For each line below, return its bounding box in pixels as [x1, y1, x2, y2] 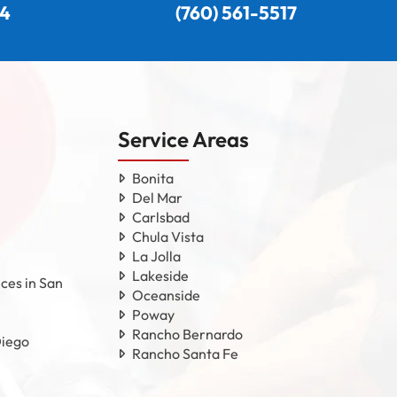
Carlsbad [132, 207, 190, 226]
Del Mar [132, 188, 183, 206]
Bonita [132, 168, 174, 187]
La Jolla [132, 246, 181, 265]
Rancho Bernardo [132, 324, 243, 343]
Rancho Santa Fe [132, 344, 238, 362]
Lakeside [132, 266, 189, 284]
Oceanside [132, 285, 200, 304]
